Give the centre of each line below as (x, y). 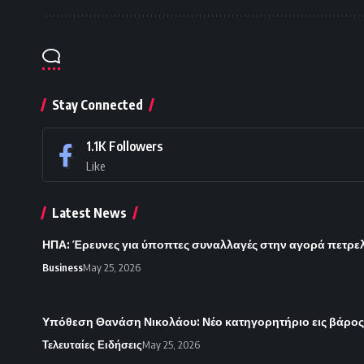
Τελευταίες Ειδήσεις (92, 345)
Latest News (89, 213)
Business (63, 268)
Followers (136, 147)
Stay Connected (97, 105)
